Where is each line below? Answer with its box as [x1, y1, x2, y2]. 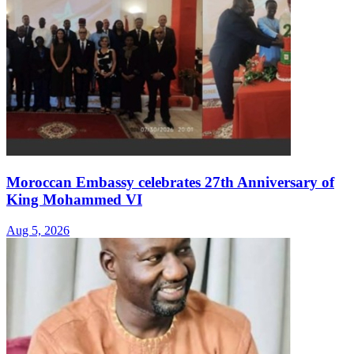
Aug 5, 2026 [6, 223, 70, 237]
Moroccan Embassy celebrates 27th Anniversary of [6, 173, 334, 190]
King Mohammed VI [6, 190, 142, 208]
